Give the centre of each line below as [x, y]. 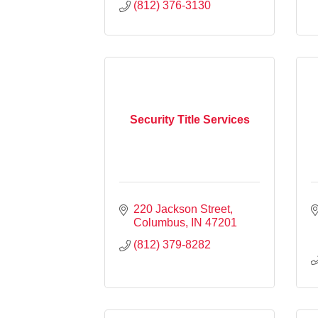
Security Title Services [190, 119]
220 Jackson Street [182, 209]
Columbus [159, 222]
